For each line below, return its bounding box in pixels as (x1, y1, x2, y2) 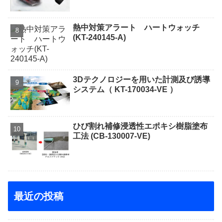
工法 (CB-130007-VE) (91, 131, 151, 140)
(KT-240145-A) (73, 33, 126, 42)
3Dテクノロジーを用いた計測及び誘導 (73, 75, 211, 84)
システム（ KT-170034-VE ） (73, 85, 178, 94)
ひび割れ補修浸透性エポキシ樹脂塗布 (73, 121, 208, 130)
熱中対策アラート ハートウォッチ (73, 23, 200, 32)
